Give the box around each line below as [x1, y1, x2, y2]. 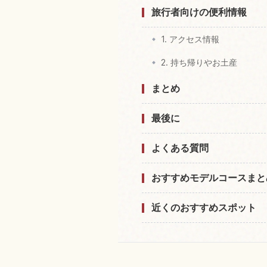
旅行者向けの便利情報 [151, 6, 247, 18]
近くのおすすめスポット [151, 201, 256, 214]
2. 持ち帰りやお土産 [161, 57, 237, 68]
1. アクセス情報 [161, 34, 219, 45]
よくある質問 [151, 142, 209, 154]
